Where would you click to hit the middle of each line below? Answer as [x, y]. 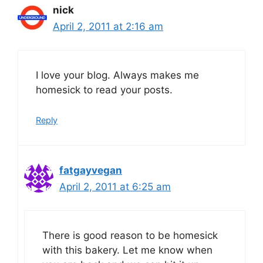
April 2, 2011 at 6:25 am [115, 186]
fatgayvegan [91, 170]
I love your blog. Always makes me [117, 75]
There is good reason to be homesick [130, 236]
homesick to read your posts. [104, 90]
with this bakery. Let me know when [127, 250]
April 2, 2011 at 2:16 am [108, 26]
